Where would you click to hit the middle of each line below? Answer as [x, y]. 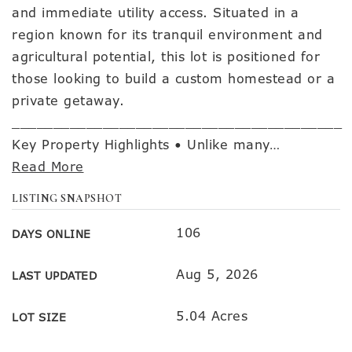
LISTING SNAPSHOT [67, 198]
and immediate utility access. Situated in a [156, 13]
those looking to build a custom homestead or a [173, 79]
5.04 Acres [212, 316]
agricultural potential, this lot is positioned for [166, 57]
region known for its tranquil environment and [167, 35]
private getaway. [68, 101]
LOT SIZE [39, 317]
